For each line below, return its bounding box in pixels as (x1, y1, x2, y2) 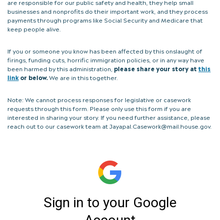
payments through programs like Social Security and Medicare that (7, 15, 203, 25)
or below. (19, 73, 48, 82)
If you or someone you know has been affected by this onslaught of (7, 46, 202, 55)
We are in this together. (48, 73, 118, 82)
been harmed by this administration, (7, 64, 114, 73)
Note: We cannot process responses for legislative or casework (7, 94, 191, 104)
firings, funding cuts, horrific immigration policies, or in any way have (7, 55, 204, 64)
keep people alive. (7, 24, 61, 33)
